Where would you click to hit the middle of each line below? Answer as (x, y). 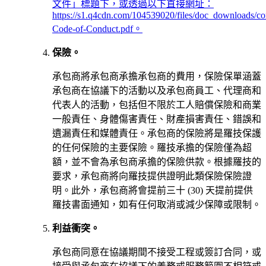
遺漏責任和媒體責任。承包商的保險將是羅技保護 (157, 133)
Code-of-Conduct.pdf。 (97, 28)
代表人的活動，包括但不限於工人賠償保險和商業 (157, 104)
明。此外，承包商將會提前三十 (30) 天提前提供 (153, 190)
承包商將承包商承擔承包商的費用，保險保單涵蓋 (157, 76)
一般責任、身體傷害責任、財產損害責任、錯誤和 (157, 119)
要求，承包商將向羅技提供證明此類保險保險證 (152, 176)
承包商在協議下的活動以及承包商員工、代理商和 (157, 90)
